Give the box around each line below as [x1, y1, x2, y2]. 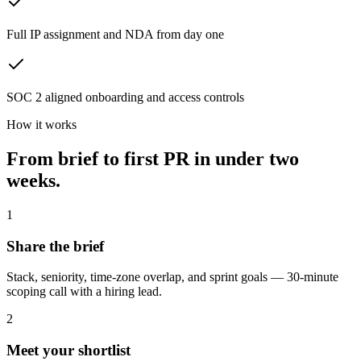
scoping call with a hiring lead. [6, 284, 162, 299]
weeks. [6, 169, 60, 191]
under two [215, 147, 299, 169]
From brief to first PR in [6, 147, 210, 169]
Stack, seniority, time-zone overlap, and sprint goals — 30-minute [6, 270, 338, 284]
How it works [6, 118, 77, 132]
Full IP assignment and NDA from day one [6, 27, 224, 42]
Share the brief [6, 237, 104, 255]
